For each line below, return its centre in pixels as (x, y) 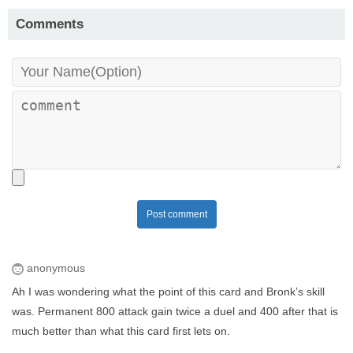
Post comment (176, 215)
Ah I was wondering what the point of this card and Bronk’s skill (168, 292)
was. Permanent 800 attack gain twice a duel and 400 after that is (175, 312)
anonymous (54, 268)
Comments (50, 24)
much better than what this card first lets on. (121, 331)
